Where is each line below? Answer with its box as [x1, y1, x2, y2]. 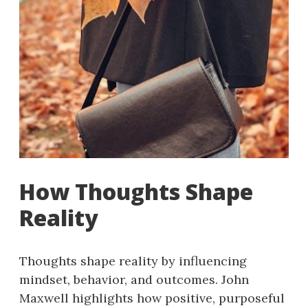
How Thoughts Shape [19, 176, 253, 206]
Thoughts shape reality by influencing [19, 252, 247, 269]
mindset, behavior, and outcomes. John [19, 271, 249, 287]
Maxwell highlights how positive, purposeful [19, 289, 285, 306]
